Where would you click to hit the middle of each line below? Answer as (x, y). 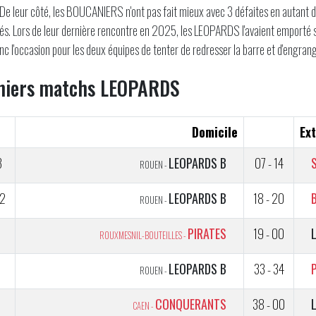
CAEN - (144, 306)
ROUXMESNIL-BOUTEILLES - (144, 235)
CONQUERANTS (191, 304)
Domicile (215, 132)
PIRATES (207, 233)
